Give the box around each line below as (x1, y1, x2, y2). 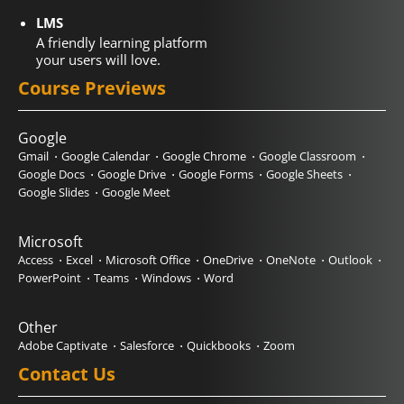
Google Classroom (259, 148, 356, 164)
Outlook (328, 252, 372, 268)
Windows (142, 270, 191, 286)
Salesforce (120, 337, 174, 353)
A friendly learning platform (36, 33, 207, 51)
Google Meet (102, 184, 170, 200)
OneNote (266, 252, 316, 268)
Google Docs (18, 166, 85, 182)
